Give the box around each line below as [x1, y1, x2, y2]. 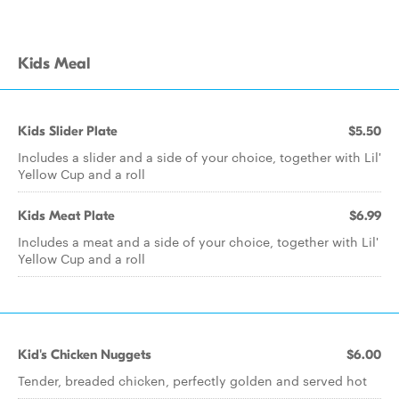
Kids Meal [18, 54, 90, 73]
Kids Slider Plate [18, 123, 118, 139]
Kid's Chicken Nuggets [18, 346, 151, 362]
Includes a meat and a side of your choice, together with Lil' [18, 232, 379, 250]
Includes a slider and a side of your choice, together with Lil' [18, 148, 381, 166]
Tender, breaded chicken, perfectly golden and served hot [18, 371, 367, 389]
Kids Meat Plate [18, 208, 115, 224]
